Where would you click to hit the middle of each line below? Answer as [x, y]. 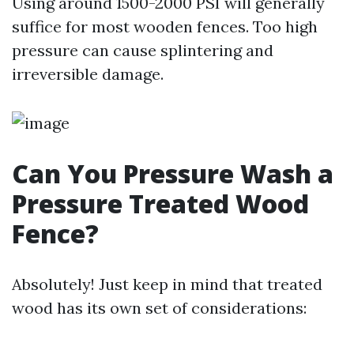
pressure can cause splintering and [143, 50]
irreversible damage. [88, 74]
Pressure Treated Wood [160, 203]
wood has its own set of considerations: [159, 308]
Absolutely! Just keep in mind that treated [167, 284]
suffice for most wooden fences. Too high [165, 26]
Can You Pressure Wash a [173, 173]
